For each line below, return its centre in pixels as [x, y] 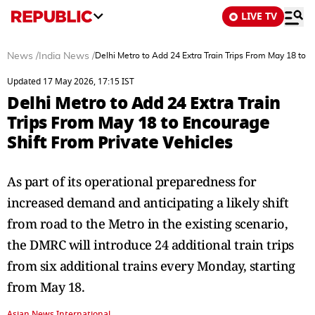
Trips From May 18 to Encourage [138, 123]
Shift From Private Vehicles [120, 142]
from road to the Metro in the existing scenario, [147, 224]
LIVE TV [259, 17]
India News [64, 56]
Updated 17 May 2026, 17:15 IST [71, 82]
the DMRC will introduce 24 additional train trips [150, 245]
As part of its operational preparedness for [132, 181]
